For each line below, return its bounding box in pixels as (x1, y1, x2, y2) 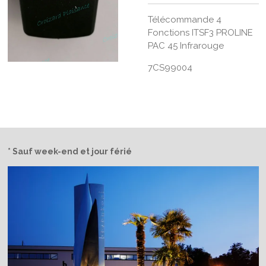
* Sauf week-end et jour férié (7, 147, 132, 156)
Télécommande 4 (148, 14, 221, 25)
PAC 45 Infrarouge (148, 40, 224, 51)
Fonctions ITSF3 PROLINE (148, 27, 253, 38)
